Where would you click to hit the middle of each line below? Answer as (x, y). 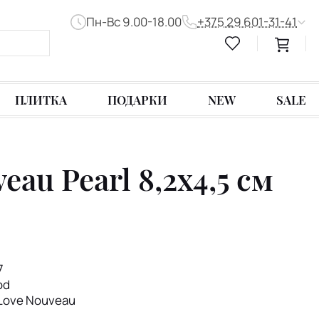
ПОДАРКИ (138, 100)
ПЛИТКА (41, 100)
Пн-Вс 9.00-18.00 (134, 22)
